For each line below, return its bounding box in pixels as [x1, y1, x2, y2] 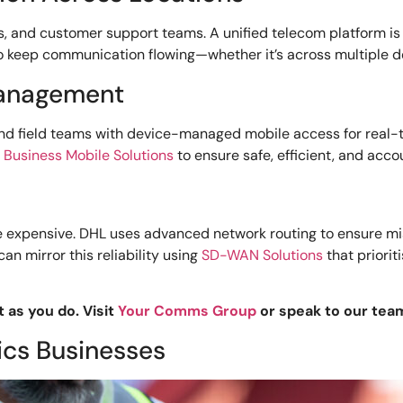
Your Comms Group [118, 301, 257, 321]
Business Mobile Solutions [4, 145, 175, 165]
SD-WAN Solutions [201, 246, 324, 265]
